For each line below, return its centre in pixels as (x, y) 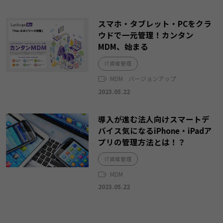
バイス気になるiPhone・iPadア (155, 130)
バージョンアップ (152, 79)
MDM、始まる (123, 47)
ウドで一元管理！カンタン (146, 35)
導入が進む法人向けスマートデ (154, 119)
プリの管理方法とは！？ (142, 142)
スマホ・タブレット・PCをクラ (155, 24)
